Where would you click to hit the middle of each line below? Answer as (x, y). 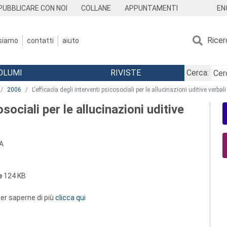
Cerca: (197, 73)
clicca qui (70, 198)
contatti (40, 40)
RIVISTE (125, 73)
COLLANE (96, 8)
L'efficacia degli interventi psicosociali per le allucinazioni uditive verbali (129, 90)
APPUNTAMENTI (151, 8)
